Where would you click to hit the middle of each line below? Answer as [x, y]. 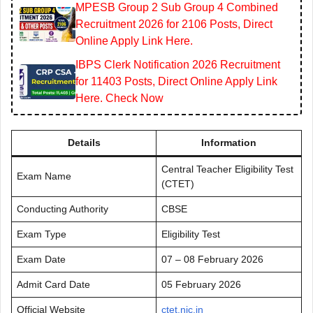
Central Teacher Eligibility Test [227, 169]
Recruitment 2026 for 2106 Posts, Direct [174, 24]
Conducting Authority [63, 209]
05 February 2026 [201, 285]
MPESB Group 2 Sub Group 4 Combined [177, 8]
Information [229, 143]
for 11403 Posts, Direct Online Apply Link [176, 82]
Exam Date [41, 260]
